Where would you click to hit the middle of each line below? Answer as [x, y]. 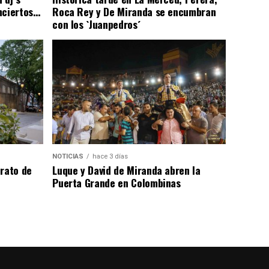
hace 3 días [110, 156]
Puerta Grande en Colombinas [116, 182]
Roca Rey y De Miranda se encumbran [134, 11]
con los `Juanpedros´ [96, 24]
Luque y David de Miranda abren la [126, 170]
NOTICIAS [68, 156]
